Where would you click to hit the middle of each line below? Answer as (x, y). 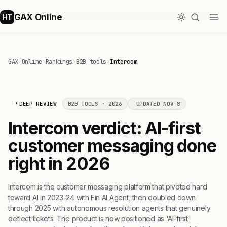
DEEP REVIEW (38, 104)
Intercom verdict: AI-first (104, 128)
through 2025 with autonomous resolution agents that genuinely (109, 208)
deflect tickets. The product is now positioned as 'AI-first (98, 219)
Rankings (59, 62)
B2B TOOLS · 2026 (95, 104)
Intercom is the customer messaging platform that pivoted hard (108, 187)
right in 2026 (59, 163)
